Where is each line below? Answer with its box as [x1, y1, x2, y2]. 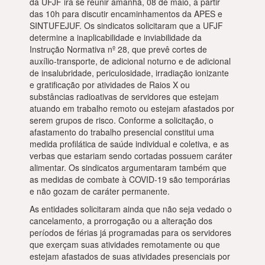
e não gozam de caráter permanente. [30, 185, 170, 197]
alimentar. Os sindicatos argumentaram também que [30, 161, 227, 173]
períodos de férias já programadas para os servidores [30, 227, 231, 238]
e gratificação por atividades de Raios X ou [30, 79, 190, 91]
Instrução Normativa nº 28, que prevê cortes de [30, 43, 207, 55]
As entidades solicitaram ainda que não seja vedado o [30, 203, 232, 215]
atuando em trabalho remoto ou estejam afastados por [30, 102, 234, 114]
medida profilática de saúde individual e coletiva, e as [30, 138, 229, 150]
